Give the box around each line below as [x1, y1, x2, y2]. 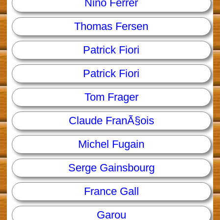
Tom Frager [84, 91, 138, 104]
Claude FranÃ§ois [68, 114, 154, 127]
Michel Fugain [78, 138, 145, 151]
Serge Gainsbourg [68, 162, 155, 174]
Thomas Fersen [74, 20, 149, 33]
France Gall [83, 185, 139, 198]
